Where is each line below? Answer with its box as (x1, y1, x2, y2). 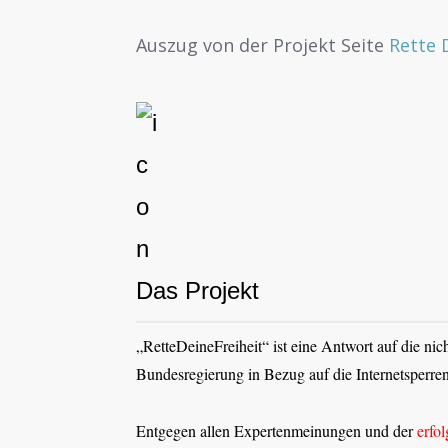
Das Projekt (136, 277, 260, 305)
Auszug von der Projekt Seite (136, 33, 390, 58)
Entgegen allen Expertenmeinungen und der (136, 419, 418, 441)
